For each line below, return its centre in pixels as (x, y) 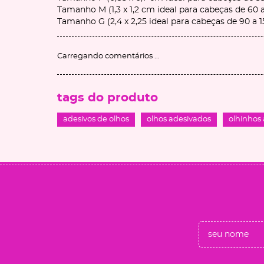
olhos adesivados (179, 119)
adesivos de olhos (96, 119)
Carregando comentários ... (108, 56)
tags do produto (108, 98)
